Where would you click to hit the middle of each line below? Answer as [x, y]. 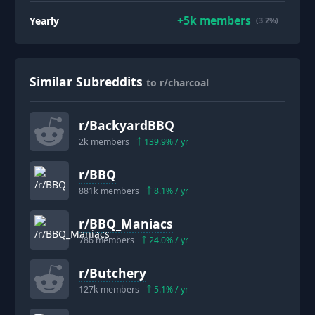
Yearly [44, 20]
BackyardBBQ [132, 125]
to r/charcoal [178, 83]
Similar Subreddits [86, 82]
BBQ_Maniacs [131, 223]
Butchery [118, 272]
